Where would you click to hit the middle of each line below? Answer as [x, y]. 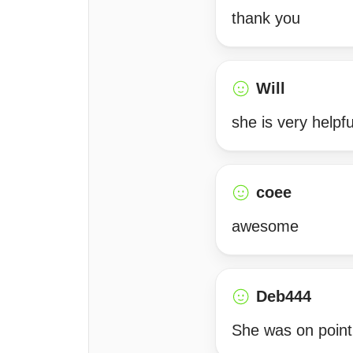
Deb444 [284, 296]
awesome [265, 226]
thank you [266, 18]
